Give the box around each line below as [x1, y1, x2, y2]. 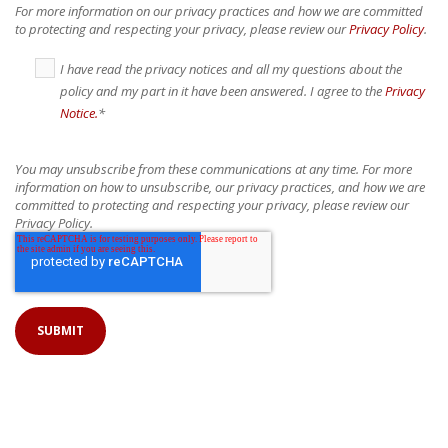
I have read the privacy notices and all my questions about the [60, 59, 402, 78]
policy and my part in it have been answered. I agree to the [60, 81, 385, 100]
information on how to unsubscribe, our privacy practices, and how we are [15, 177, 425, 196]
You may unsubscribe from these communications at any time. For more [15, 159, 412, 178]
